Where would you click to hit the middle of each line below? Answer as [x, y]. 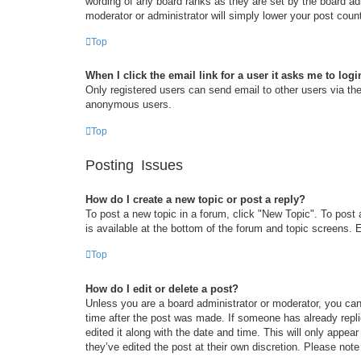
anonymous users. [129, 105]
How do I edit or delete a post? [162, 288]
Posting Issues [134, 165]
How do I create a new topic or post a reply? [195, 199]
